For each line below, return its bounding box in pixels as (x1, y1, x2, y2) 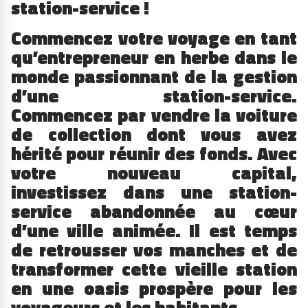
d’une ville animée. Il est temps (11, 217, 297, 244)
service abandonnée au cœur (11, 197, 297, 225)
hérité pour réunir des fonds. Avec (11, 140, 297, 167)
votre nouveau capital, (11, 159, 297, 186)
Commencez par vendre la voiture (11, 101, 297, 129)
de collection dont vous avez (11, 120, 297, 148)
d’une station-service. (11, 82, 297, 109)
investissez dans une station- (11, 178, 297, 206)
